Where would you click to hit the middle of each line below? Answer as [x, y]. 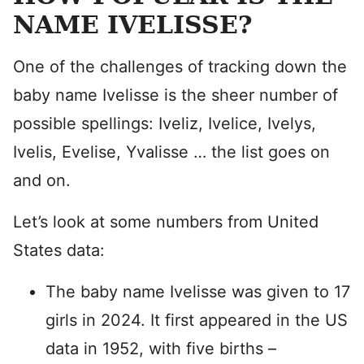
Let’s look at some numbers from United [166, 222]
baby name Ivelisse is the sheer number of [175, 95]
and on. [42, 180]
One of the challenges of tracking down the [180, 67]
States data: [59, 250]
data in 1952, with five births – [161, 349]
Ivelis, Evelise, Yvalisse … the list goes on [171, 152]
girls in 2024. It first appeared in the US [197, 320]
